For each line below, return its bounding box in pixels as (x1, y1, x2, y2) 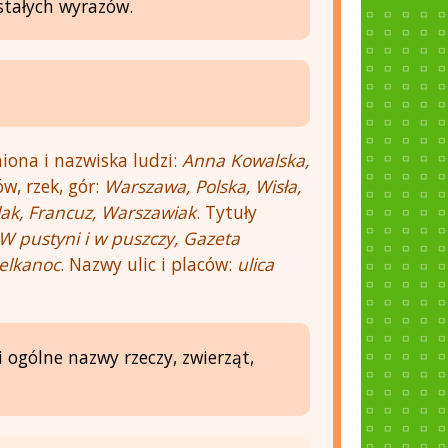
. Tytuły (196, 199, 258, 224)
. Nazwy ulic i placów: (60, 251, 238, 276)
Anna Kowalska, (182, 147, 310, 172)
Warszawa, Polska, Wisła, (104, 173, 302, 198)
